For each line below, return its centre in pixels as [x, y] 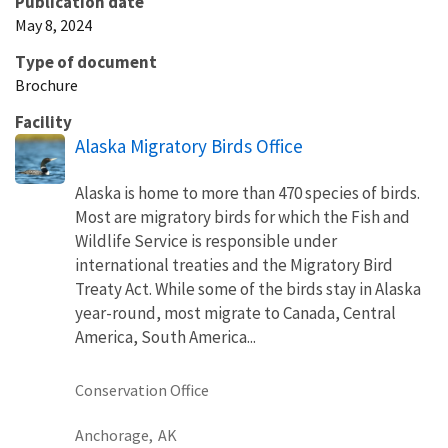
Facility [43, 121]
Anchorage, [114, 434]
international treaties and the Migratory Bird [234, 264]
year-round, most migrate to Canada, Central [235, 312]
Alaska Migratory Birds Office [189, 145]
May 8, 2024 [53, 24]
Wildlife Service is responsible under [206, 240]
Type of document [86, 61]
